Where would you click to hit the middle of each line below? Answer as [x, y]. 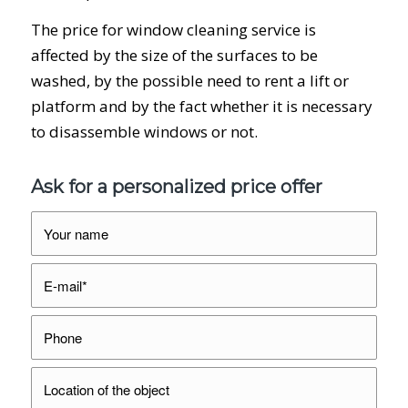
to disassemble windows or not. [144, 132]
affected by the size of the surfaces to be [174, 56]
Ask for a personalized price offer [176, 186]
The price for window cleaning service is [173, 30]
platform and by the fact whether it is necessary [201, 107]
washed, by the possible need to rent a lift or [189, 81]
